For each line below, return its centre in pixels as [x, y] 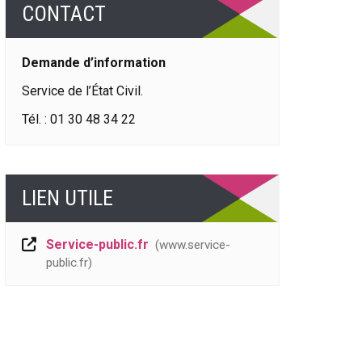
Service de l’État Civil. [82, 90]
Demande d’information [94, 63]
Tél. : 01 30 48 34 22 [79, 119]
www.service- [195, 244]
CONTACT [64, 14]
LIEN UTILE [67, 198]
